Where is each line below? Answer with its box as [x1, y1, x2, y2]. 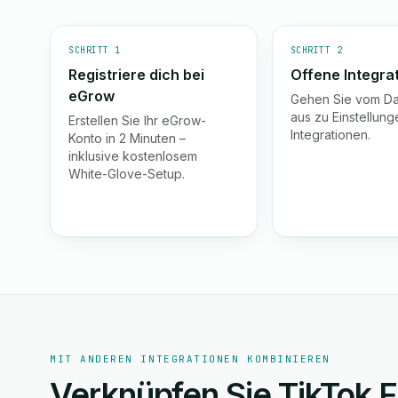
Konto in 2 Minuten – [68, 131, 186, 146]
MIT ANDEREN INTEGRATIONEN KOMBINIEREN [50, 353, 330, 365]
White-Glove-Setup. [68, 166, 185, 181]
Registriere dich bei [68, 66, 204, 84]
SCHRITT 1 [68, 44, 121, 56]
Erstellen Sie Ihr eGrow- [68, 113, 206, 128]
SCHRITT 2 [290, 44, 343, 56]
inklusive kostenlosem [68, 148, 197, 163]
